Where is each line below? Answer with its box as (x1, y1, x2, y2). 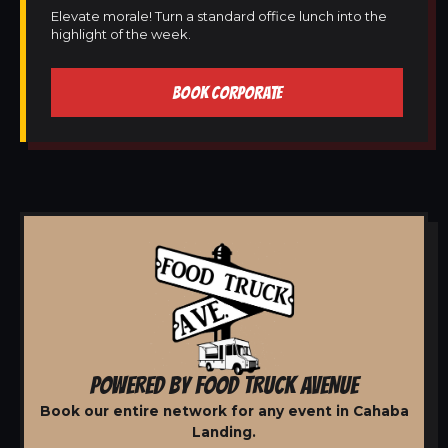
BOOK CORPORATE (172, 83, 282, 102)
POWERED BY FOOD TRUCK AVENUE (90, 371, 358, 398)
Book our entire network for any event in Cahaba (39, 402, 409, 419)
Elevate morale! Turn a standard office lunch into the (51, 8, 387, 24)
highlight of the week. (51, 26, 191, 42)
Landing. (192, 423, 256, 440)
